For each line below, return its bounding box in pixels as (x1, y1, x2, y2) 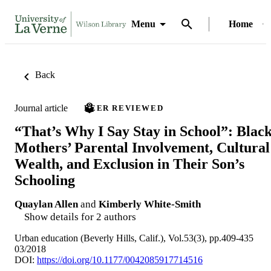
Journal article (15, 102, 68, 113)
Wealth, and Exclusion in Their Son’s (15, 155, 244, 172)
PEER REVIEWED (84, 103, 164, 113)
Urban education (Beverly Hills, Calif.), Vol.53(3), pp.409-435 (15, 232, 253, 243)
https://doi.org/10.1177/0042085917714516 (37, 254, 203, 265)
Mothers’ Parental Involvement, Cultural (15, 139, 270, 155)
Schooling (15, 172, 75, 188)
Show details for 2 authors (24, 211, 136, 223)
